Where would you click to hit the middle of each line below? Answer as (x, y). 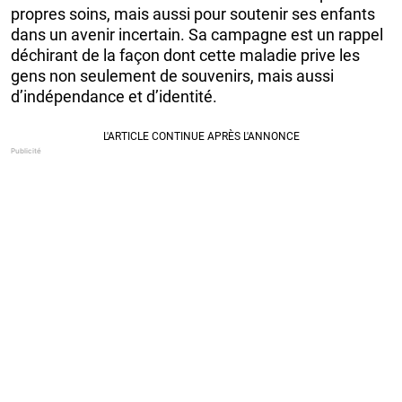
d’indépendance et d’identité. (114, 96)
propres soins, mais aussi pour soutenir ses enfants (193, 13)
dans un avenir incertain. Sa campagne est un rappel (197, 34)
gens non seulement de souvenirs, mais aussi (172, 75)
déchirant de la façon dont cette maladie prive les (185, 55)
